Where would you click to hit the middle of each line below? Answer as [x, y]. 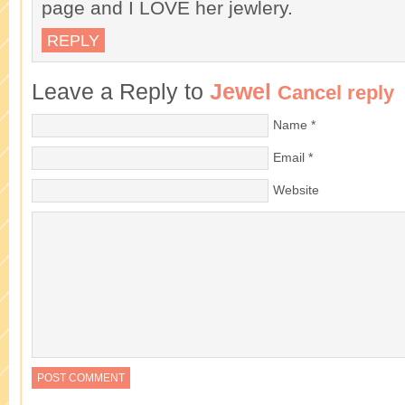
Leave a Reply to [121, 91]
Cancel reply [336, 92]
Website [296, 189]
